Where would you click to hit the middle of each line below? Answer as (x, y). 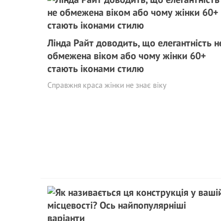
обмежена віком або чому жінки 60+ (127, 55)
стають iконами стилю (96, 68)
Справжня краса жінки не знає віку (107, 85)
